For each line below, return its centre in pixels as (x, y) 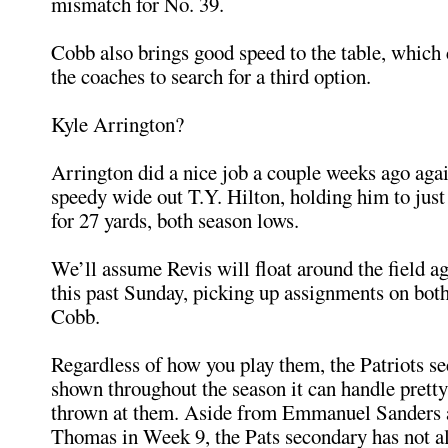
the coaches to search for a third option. (211, 76)
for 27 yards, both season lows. (175, 220)
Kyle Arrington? (117, 124)
